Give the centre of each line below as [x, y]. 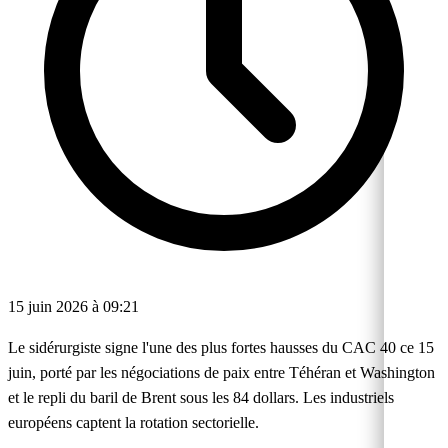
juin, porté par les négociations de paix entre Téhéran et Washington [221, 372]
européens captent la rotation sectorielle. [133, 422]
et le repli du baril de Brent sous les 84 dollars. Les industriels [201, 397]
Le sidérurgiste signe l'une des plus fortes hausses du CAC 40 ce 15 [221, 347]
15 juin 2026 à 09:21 [73, 306]
